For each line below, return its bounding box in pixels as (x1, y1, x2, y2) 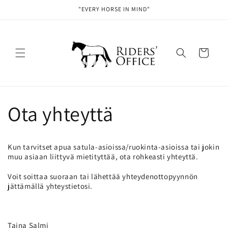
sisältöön (14, 15, 47, 25)
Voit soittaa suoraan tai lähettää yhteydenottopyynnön (8, 171, 198, 181)
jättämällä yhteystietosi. (8, 181, 93, 191)
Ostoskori (187, 47, 219, 57)
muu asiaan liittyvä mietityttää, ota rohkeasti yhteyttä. (8, 151, 198, 161)
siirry (14, 6, 33, 16)
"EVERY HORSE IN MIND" (78, 5, 150, 13)
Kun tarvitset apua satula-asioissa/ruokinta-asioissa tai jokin (8, 141, 220, 152)
